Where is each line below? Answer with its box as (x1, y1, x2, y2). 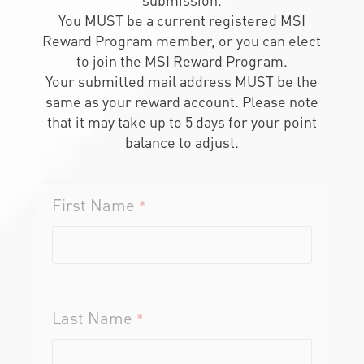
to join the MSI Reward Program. (76, 51, 288, 71)
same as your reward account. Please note (45, 92, 318, 111)
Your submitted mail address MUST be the (45, 71, 318, 91)
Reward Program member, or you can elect (42, 31, 322, 50)
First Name (51, 193, 135, 215)
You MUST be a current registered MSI (58, 11, 305, 30)
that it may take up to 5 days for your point (46, 112, 317, 132)
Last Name (51, 306, 132, 328)
